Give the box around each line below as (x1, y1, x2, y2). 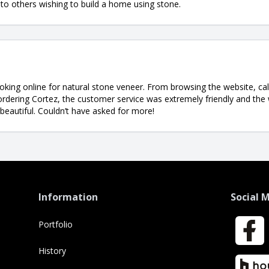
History (38, 244, 66, 256)
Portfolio (38, 218, 73, 230)
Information (38, 190, 98, 204)
